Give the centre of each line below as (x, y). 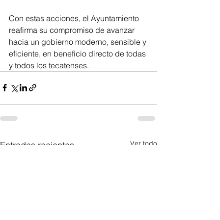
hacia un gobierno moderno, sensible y (79, 41)
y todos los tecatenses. (49, 65)
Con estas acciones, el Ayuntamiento (75, 18)
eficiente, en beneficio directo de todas (78, 53)
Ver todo (144, 143)
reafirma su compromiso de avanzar (73, 30)
